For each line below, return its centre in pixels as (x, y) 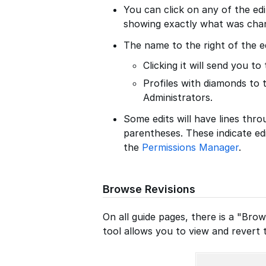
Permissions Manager (191, 148)
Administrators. (178, 98)
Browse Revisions (149, 189)
